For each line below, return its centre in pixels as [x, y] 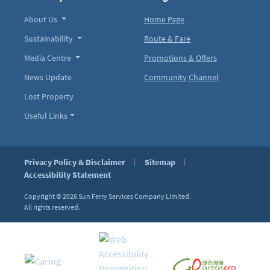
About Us [42, 19]
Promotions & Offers [181, 58]
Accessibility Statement [67, 175]
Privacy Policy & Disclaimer [75, 162]
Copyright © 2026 [51, 196]
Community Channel [181, 77]
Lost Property [49, 96]
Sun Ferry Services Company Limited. [135, 196]
